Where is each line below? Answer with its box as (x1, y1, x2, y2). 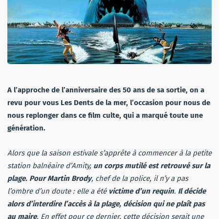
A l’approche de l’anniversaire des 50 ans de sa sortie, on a (7, 86, 204, 95)
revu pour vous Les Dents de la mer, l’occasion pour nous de (7, 98, 210, 108)
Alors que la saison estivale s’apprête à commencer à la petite (7, 149, 212, 158)
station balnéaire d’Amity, (7, 161, 93, 171)
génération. (7, 124, 45, 133)
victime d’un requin (109, 187, 174, 196)
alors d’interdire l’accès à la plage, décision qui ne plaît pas (7, 199, 205, 209)
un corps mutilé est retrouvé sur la (93, 161, 210, 171)
